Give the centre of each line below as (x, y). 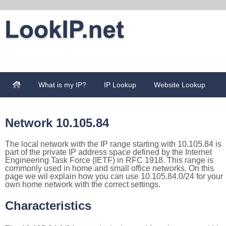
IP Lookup (120, 85)
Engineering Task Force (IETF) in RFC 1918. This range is (109, 160)
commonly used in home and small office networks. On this (109, 168)
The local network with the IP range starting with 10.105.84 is (113, 144)
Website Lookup (180, 85)
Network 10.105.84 (57, 123)
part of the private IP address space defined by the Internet (108, 152)
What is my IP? (62, 85)
